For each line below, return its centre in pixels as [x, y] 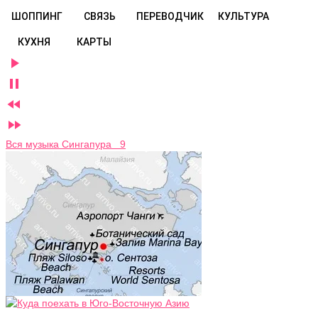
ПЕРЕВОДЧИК [170, 16]
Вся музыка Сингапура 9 [66, 144]
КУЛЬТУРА [243, 16]
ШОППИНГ [37, 16]
